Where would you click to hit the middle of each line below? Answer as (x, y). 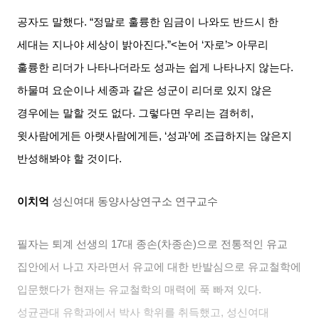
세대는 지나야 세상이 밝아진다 (91, 45)
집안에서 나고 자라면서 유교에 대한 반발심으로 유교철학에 (159, 267)
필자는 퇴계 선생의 (63, 244)
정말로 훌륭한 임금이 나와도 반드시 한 (186, 22)
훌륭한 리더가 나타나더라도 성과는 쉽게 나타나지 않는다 (154, 67)
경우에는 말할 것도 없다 (75, 113)
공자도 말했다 (51, 22)
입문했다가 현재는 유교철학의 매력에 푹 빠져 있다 (138, 289)
